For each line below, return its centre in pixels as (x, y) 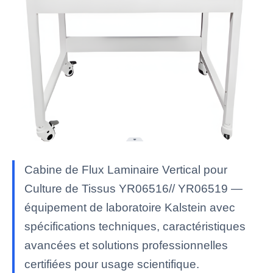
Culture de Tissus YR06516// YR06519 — (133, 188)
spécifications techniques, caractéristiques (135, 226)
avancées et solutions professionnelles (126, 245)
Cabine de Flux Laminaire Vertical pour (126, 169)
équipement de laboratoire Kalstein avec (130, 207)
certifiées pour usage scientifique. (112, 264)
